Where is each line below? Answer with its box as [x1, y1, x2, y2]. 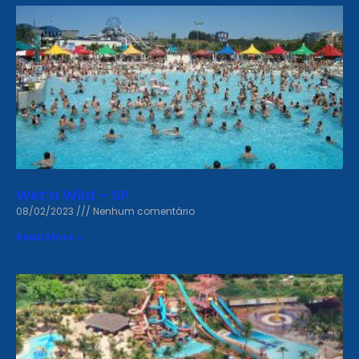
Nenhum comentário [93, 204, 195, 218]
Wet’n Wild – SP [16, 185, 129, 205]
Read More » [16, 230, 82, 244]
